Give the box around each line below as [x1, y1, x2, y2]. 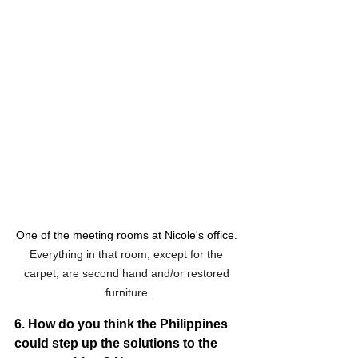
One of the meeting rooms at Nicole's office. [15, 228, 241, 241]
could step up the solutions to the [14, 336, 221, 350]
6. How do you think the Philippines [14, 316, 231, 331]
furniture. [105, 285, 151, 299]
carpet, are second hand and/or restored [23, 266, 233, 280]
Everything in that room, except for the [30, 247, 226, 261]
